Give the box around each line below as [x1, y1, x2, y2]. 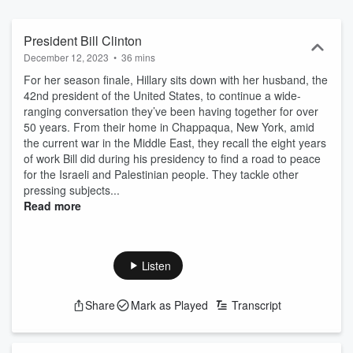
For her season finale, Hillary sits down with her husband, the [24, 72, 328, 87]
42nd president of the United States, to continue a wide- [24, 87, 301, 103]
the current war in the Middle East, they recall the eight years [24, 135, 326, 150]
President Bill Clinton [24, 32, 142, 50]
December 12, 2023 [24, 50, 109, 64]
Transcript [231, 297, 281, 313]
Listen [141, 258, 171, 273]
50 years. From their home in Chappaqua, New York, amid [24, 119, 314, 135]
